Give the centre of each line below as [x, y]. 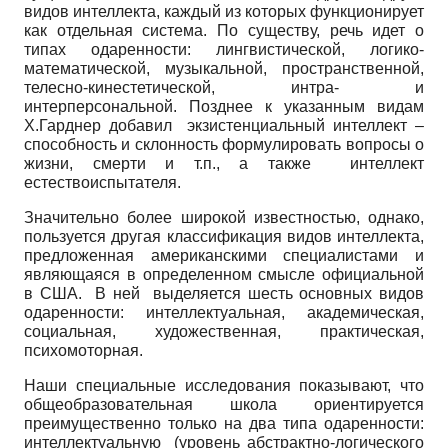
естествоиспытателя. [102, 182]
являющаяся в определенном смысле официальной [224, 274]
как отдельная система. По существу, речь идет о [224, 30]
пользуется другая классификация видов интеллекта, [224, 236]
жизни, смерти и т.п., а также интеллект [224, 163]
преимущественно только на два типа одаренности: [224, 423]
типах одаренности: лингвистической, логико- [224, 49]
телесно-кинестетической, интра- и [224, 87]
